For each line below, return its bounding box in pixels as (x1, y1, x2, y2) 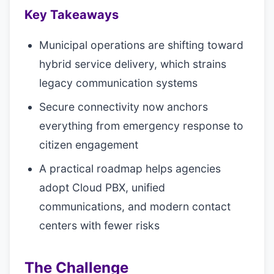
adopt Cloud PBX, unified (39, 181, 165, 194)
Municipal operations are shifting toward (39, 39, 243, 51)
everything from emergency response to (39, 119, 243, 132)
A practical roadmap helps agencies (39, 162, 221, 175)
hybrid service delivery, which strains (39, 57, 226, 70)
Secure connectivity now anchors (39, 100, 208, 113)
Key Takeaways (24, 7, 119, 22)
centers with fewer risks (39, 219, 160, 232)
